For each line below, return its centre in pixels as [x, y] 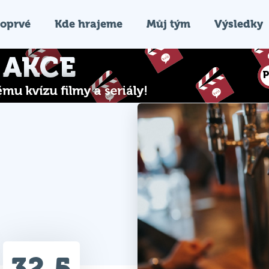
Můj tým [168, 24]
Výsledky [239, 24]
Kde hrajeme [89, 24]
